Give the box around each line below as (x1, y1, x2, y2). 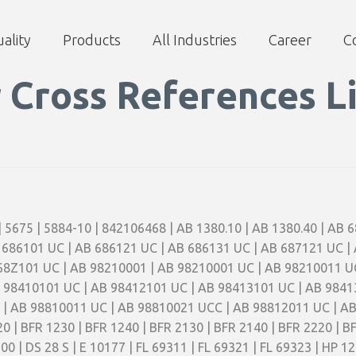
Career (269, 32, 311, 48)
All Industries (153, 32, 237, 48)
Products (63, 32, 121, 48)
